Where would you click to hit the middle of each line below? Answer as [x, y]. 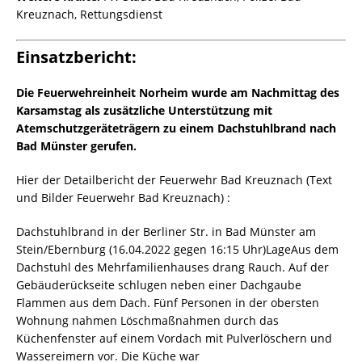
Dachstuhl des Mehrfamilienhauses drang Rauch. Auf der [173, 267]
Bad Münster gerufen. [76, 146]
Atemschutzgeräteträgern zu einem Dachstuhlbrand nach [176, 128]
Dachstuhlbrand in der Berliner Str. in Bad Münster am [166, 232]
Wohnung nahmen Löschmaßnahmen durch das [147, 321]
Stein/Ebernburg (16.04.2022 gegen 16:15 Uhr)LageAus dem [177, 250]
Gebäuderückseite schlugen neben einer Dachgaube [159, 285]
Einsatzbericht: [76, 57]
